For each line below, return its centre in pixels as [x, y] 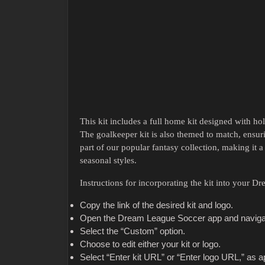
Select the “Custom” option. [132, 231]
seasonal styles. [108, 161]
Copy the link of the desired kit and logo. [156, 205]
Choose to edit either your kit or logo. [150, 244]
